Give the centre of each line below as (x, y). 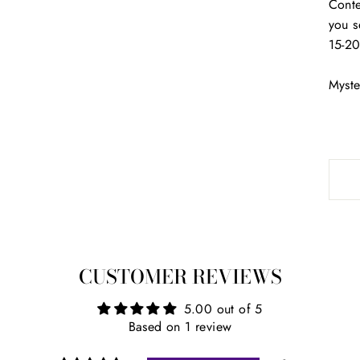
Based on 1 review (180, 327)
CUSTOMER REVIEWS (180, 277)
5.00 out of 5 (223, 309)
